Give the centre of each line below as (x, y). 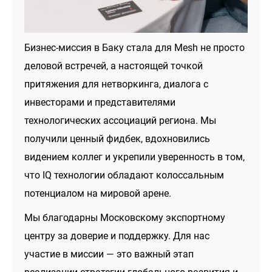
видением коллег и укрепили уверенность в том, (135, 157)
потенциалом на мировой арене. (98, 193)
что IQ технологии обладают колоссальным (124, 175)
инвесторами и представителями (100, 102)
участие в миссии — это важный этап (109, 254)
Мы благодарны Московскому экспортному (125, 217)
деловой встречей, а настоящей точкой (114, 66)
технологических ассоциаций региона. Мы (121, 120)
